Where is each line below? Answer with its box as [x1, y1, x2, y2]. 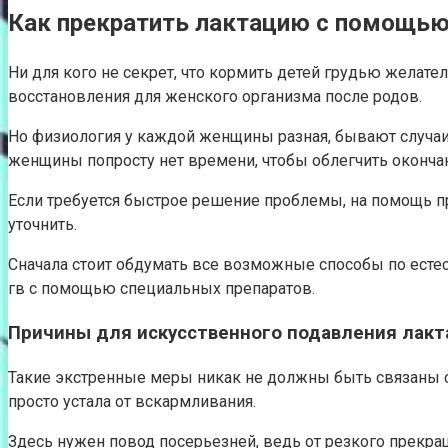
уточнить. [8, 214, 77, 234]
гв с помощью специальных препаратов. [8, 278, 315, 298]
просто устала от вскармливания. [8, 392, 256, 412]
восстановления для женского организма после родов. [8, 86, 422, 106]
